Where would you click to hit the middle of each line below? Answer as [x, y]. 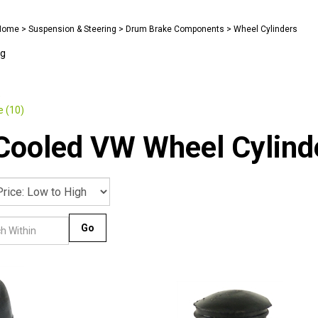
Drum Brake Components [175, 29]
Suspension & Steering [72, 29]
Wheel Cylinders [265, 29]
